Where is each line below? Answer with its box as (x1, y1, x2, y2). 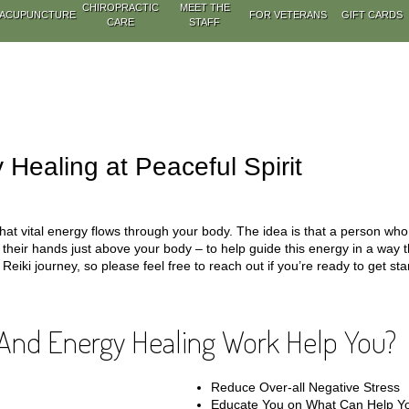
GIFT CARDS (341, 9, 403, 20)
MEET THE (179, 2, 230, 13)
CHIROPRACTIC (82, 2, 160, 13)
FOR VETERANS (249, 9, 328, 20)
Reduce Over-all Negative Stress (211, 380, 400, 394)
